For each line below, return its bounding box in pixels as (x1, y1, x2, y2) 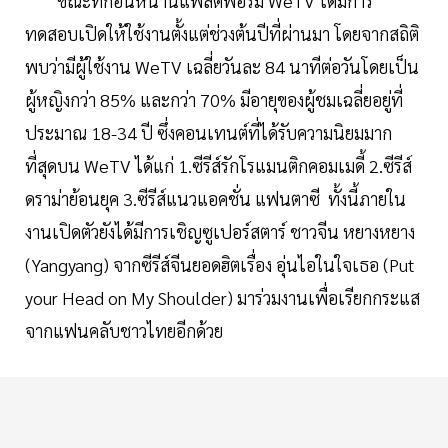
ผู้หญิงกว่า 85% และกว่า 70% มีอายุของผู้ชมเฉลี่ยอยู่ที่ (25, 88, 403, 112)
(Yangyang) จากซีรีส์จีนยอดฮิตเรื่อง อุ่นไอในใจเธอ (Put (25, 253, 415, 277)
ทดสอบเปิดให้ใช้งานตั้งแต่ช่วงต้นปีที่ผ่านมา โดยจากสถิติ (25, 22, 419, 46)
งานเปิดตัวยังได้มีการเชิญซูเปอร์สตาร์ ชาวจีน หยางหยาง (25, 220, 415, 244)
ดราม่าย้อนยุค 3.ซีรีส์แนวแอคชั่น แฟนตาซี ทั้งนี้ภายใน (25, 187, 406, 211)
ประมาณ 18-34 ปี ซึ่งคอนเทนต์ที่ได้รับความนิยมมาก (25, 121, 392, 145)
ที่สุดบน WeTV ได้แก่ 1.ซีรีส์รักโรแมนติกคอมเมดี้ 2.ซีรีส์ (25, 154, 412, 178)
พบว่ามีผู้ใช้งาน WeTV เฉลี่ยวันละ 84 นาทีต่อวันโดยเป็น (25, 55, 419, 79)
